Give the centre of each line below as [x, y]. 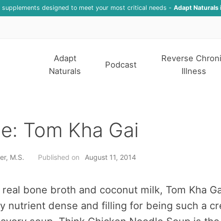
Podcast [121, 65]
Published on [58, 157]
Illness [194, 71]
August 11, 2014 [110, 157]
